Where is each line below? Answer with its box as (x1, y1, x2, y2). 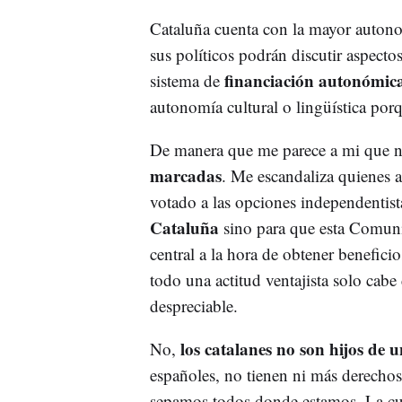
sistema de (149, 69, 220, 92)
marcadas (149, 163, 222, 188)
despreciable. (149, 294, 238, 317)
